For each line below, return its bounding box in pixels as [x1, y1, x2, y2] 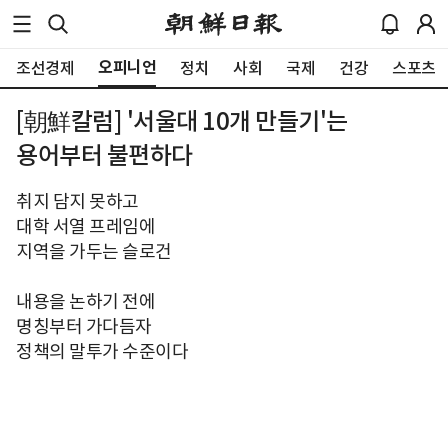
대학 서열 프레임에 [16, 215, 155, 238]
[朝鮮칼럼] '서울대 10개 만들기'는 [16, 106, 348, 137]
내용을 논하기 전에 [16, 290, 155, 313]
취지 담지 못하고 [16, 190, 139, 213]
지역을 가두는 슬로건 [16, 240, 172, 263]
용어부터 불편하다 [16, 140, 193, 171]
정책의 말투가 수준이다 [16, 340, 188, 363]
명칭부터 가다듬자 [16, 315, 152, 338]
